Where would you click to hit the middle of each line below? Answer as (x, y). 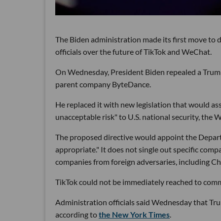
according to (77, 214)
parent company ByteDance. (103, 84)
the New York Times (134, 214)
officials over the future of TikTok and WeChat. (133, 51)
